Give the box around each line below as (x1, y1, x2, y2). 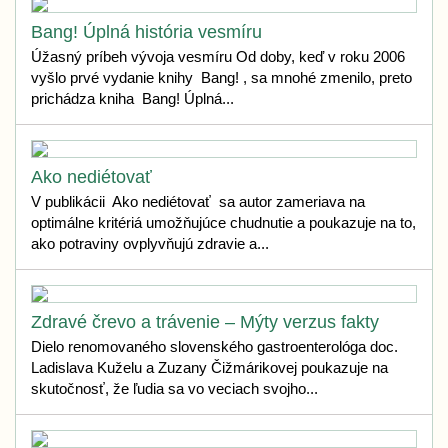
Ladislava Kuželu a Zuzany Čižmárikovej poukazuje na (31, 359, 388, 376)
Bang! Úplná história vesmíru (31, 22, 262, 42)
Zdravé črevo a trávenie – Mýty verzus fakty (31, 312, 379, 332)
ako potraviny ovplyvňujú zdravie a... (31, 235, 269, 252)
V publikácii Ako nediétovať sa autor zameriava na (31, 193, 365, 210)
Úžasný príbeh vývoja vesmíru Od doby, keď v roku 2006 (31, 48, 405, 65)
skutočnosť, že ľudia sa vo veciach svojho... (31, 380, 318, 397)
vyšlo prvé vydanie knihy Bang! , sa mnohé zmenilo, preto (31, 69, 412, 86)
